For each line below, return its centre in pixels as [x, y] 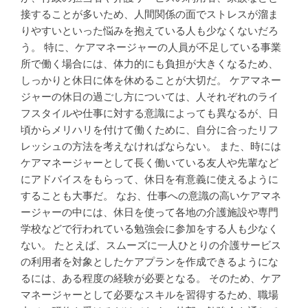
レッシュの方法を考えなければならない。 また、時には [151, 147]
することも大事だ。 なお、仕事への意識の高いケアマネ [151, 196]
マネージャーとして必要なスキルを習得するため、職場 [150, 295]
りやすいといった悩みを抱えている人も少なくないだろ [150, 31]
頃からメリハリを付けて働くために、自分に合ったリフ [150, 130]
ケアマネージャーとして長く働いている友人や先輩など [150, 163]
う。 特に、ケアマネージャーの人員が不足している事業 [151, 48]
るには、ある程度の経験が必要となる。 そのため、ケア [151, 279]
